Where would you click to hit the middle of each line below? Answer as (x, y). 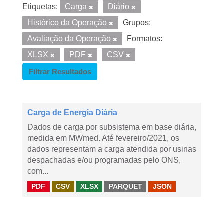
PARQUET (125, 186)
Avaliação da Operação (70, 39)
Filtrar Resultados (60, 72)
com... (38, 171)
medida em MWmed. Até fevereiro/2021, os (103, 138)
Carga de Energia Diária (72, 113)
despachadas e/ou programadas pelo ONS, (104, 160)
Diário (120, 7)
